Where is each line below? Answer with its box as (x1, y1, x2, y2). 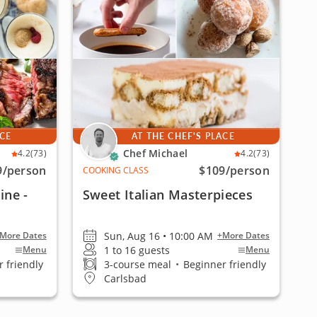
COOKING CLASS (82, 164, 149, 176)
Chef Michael (122, 146, 188, 160)
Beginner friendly (180, 257, 266, 271)
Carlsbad (103, 271, 146, 285)
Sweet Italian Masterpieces (82, 186, 253, 203)
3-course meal (103, 257, 174, 271)
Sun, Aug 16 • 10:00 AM (103, 229, 213, 243)
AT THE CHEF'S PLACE (131, 130, 235, 142)
